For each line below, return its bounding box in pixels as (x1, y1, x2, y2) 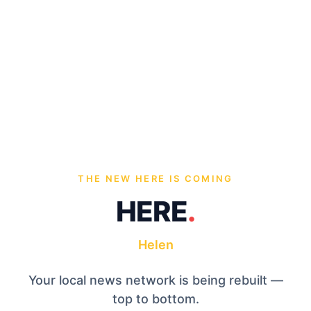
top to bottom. (112, 291, 199, 306)
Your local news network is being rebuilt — (28, 272, 283, 287)
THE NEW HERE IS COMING (78, 172, 233, 184)
